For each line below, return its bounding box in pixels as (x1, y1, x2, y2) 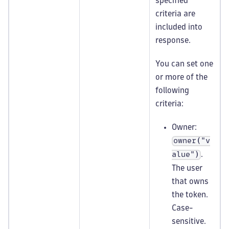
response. (155, 36, 191, 44)
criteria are (155, 10, 195, 17)
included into (155, 23, 202, 31)
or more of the (155, 73, 208, 81)
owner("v (173, 138, 211, 145)
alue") (172, 151, 199, 158)
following (155, 86, 189, 94)
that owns (172, 177, 209, 185)
